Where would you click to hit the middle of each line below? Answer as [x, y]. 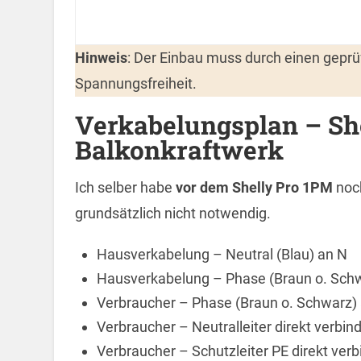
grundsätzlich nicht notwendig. [172, 214]
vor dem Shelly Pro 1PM [254, 188]
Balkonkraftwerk [179, 150]
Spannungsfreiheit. [135, 84]
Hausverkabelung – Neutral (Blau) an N [222, 255]
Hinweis [101, 58]
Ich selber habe [125, 188]
